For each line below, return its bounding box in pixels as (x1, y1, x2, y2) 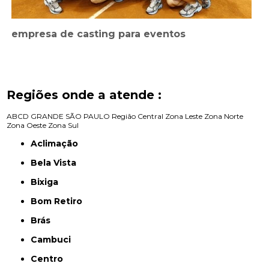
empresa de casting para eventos (11, 28, 186, 40)
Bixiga (37, 176, 59, 187)
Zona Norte (204, 111, 244, 121)
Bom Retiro (37, 195, 83, 207)
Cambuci (37, 234, 71, 245)
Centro (37, 253, 64, 264)
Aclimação (37, 138, 79, 149)
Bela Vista (37, 157, 77, 168)
